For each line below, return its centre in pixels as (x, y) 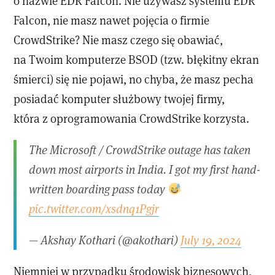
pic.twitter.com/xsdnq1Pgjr (94, 209)
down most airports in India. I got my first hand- (145, 169)
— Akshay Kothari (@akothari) (105, 240)
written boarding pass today (99, 189)
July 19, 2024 (211, 240)
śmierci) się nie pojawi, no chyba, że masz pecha (134, 79)
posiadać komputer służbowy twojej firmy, (119, 98)
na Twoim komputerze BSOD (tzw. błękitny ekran (137, 59)
